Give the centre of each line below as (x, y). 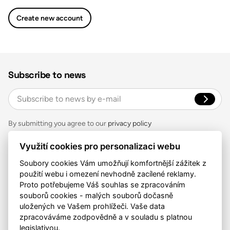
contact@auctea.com (48, 191)
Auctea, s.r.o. (31, 154)
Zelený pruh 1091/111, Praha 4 (62, 167)
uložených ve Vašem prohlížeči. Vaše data (92, 206)
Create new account (50, 18)
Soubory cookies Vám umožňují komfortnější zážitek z (113, 163)
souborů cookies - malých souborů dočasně (97, 195)
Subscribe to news (47, 75)
